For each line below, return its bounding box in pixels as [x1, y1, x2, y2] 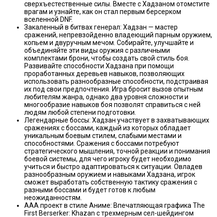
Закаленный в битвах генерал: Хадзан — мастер [24, 23, 178, 31]
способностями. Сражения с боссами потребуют [24, 139, 179, 147]
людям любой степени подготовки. [24, 108, 136, 116]
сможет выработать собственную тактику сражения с [24, 178, 197, 186]
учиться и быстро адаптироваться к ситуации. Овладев [24, 162, 202, 170]
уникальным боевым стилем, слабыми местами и [24, 131, 182, 139]
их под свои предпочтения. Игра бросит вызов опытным [24, 85, 203, 93]
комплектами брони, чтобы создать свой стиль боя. [24, 54, 189, 62]
